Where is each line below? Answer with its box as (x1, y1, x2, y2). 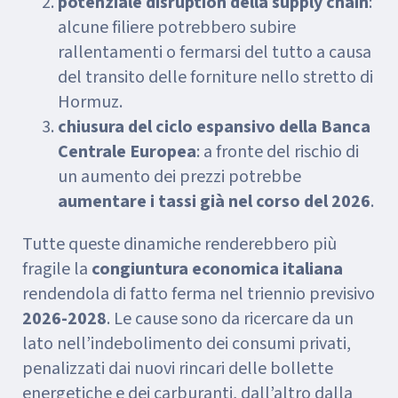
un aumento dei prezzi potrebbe (58, 164, 301, 189)
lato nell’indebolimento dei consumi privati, (22, 331, 351, 356)
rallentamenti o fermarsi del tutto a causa (58, 40, 371, 65)
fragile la (22, 257, 92, 282)
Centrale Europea (58, 139, 196, 164)
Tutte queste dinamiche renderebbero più (22, 232, 337, 257)
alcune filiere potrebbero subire (58, 15, 296, 40)
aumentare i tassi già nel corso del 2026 (58, 189, 370, 214)
